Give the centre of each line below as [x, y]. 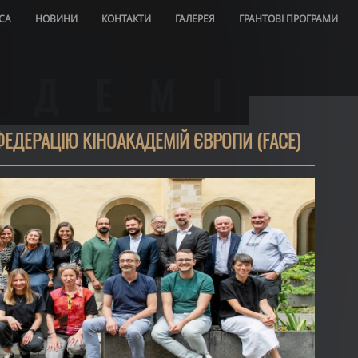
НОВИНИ [56, 19]
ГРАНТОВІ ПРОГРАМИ [288, 19]
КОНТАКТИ [126, 19]
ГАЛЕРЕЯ [195, 19]
